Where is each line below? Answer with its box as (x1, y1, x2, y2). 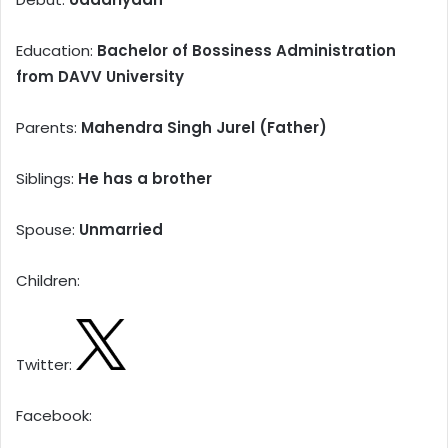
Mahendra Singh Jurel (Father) (81, 117, 327, 139)
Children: (16, 270, 80, 292)
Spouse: (16, 219, 79, 241)
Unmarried (79, 219, 163, 241)
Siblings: (16, 168, 74, 190)
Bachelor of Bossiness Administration (97, 40, 396, 62)
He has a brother (74, 168, 212, 190)
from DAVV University (16, 66, 184, 88)
